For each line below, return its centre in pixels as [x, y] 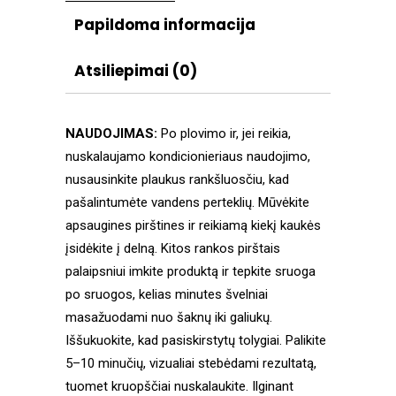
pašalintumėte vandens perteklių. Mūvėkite [187, 203]
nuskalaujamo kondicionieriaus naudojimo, [188, 157]
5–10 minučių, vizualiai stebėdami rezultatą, [191, 364]
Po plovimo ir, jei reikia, [226, 134]
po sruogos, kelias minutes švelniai [167, 295]
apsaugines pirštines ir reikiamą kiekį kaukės [193, 226]
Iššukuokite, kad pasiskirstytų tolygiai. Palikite [196, 341]
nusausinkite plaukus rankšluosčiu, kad [177, 180]
